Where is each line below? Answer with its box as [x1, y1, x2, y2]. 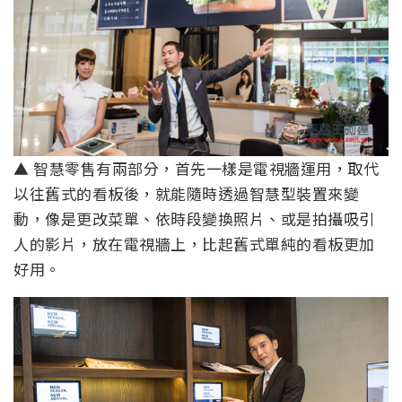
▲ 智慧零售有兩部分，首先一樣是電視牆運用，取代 [13, 157, 379, 180]
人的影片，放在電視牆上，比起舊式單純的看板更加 [13, 232, 375, 256]
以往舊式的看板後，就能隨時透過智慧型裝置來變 [13, 182, 359, 205]
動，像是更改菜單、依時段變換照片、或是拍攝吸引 [13, 207, 375, 231]
